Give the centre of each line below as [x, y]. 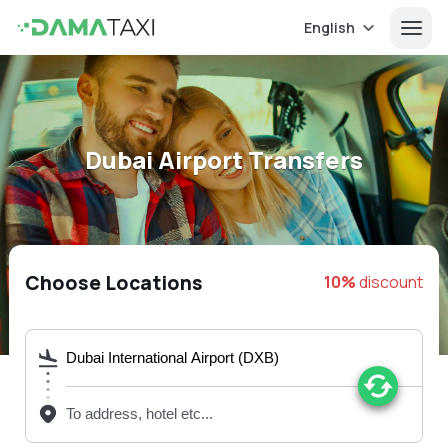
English [329, 27]
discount [390, 281]
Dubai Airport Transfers [224, 159]
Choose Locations [113, 282]
